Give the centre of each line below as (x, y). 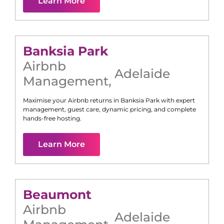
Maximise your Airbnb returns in (72, 100)
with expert (177, 100)
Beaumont (57, 194)
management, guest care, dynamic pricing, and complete (109, 109)
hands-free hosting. (52, 118)
